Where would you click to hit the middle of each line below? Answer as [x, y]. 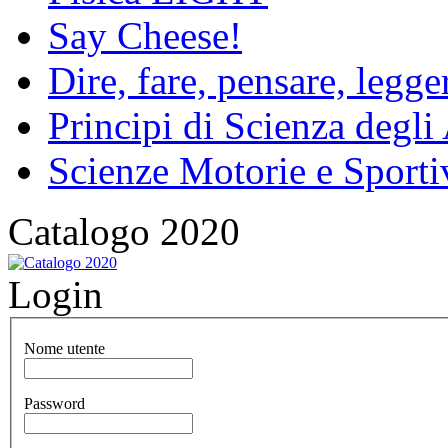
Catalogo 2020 [124, 231]
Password [54, 404]
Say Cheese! [145, 35]
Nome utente [64, 349]
